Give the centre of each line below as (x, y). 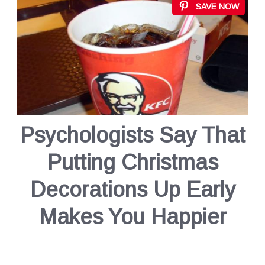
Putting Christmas (132, 162)
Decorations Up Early (132, 189)
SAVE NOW (217, 7)
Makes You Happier (132, 216)
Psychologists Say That (132, 135)
